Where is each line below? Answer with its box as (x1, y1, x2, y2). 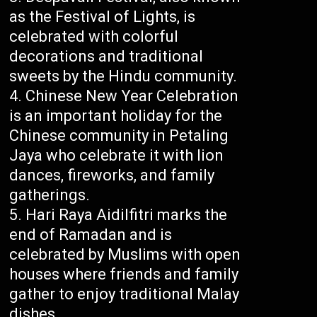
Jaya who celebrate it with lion (9, 146, 224, 165)
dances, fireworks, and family (9, 166, 215, 185)
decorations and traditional (9, 47, 204, 66)
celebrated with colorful (9, 28, 179, 46)
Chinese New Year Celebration (25, 87, 239, 105)
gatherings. (9, 186, 91, 204)
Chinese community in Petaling (9, 127, 229, 145)
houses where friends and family (9, 265, 239, 284)
